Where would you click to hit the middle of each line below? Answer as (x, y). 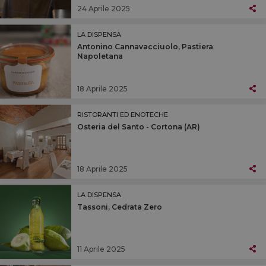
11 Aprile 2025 (101, 249)
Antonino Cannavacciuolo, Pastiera (145, 47)
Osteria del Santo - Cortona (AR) (139, 127)
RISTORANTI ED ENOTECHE (123, 115)
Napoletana (100, 56)
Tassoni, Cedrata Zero (120, 207)
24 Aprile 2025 (104, 8)
